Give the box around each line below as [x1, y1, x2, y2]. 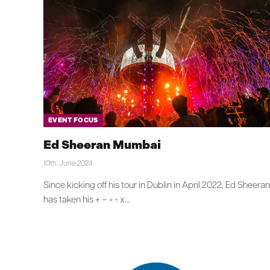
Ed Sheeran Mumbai [43, 137, 161, 152]
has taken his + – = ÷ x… [43, 195, 130, 205]
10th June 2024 [43, 160, 93, 168]
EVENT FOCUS [48, 116, 98, 124]
